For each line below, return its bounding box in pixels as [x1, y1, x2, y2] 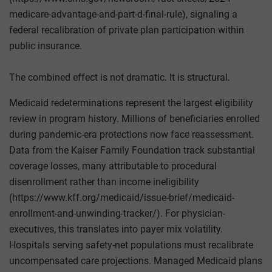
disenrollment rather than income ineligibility [9, 175, 199, 188]
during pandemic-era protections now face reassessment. [9, 128, 254, 140]
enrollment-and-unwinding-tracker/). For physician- [9, 207, 225, 219]
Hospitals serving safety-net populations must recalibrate [9, 239, 253, 251]
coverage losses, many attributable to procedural [9, 160, 217, 172]
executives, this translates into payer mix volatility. [9, 223, 223, 235]
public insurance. [9, 39, 82, 52]
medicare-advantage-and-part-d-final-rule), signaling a [9, 8, 237, 20]
